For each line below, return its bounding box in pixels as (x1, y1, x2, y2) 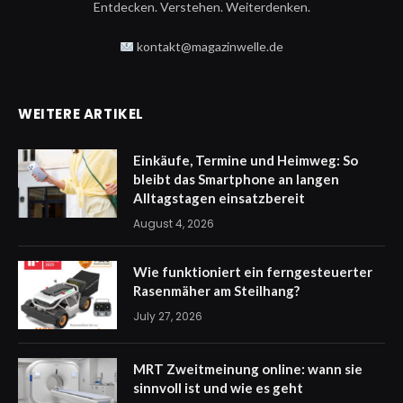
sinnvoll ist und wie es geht (133, 380, 303, 397)
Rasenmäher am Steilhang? (133, 282, 300, 300)
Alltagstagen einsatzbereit (133, 190, 305, 207)
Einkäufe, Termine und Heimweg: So (133, 152, 358, 169)
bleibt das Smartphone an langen (133, 171, 339, 188)
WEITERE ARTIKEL (18, 104, 144, 124)
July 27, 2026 (133, 309, 202, 325)
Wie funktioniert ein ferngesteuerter (133, 264, 372, 281)
